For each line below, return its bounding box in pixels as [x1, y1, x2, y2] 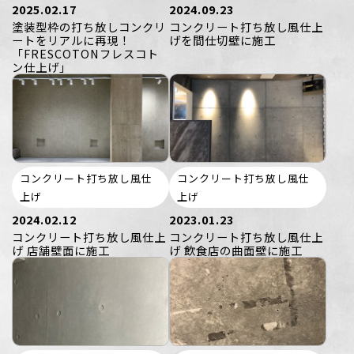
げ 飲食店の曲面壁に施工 [169, 241, 303, 258]
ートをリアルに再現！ [12, 31, 130, 48]
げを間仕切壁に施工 [169, 31, 276, 48]
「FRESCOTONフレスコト [12, 44, 159, 62]
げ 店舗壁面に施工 [12, 241, 110, 258]
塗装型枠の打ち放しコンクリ [12, 17, 166, 35]
